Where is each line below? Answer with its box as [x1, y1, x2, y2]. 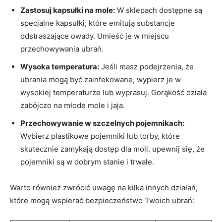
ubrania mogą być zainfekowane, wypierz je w [20, 74, 181, 84]
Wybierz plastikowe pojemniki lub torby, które [20, 131, 180, 141]
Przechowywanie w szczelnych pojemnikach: [20, 118, 184, 128]
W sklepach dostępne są [115, 5, 202, 15]
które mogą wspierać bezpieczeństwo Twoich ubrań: [10, 195, 194, 205]
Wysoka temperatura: [20, 61, 99, 71]
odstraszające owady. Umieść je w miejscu [20, 31, 169, 41]
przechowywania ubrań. [20, 44, 104, 54]
